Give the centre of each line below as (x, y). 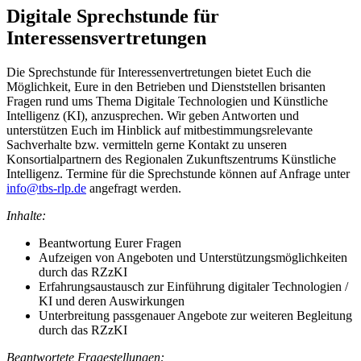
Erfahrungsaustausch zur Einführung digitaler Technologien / (193, 286)
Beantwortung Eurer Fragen (110, 243)
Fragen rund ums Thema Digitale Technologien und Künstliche (167, 101)
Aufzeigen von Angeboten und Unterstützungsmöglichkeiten (193, 257)
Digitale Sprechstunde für (113, 16)
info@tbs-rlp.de (46, 188)
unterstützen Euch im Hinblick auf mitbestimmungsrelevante (160, 130)
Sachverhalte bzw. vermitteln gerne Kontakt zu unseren (147, 144)
